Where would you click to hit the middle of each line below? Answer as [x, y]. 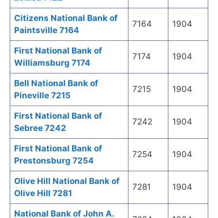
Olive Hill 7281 [43, 193]
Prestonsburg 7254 [54, 161]
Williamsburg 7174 [52, 63]
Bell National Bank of [56, 83]
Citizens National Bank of [66, 18]
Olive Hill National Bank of [67, 181]
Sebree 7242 [40, 128]
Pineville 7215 [42, 96]
